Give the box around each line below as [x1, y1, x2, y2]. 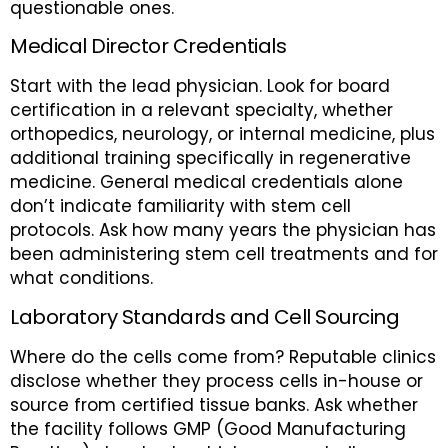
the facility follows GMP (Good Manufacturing [10, 416, 406, 441]
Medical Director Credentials [10, 32, 286, 61]
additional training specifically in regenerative [10, 146, 411, 171]
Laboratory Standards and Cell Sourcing [10, 302, 399, 331]
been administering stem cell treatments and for [10, 242, 438, 267]
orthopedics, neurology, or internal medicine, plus [10, 122, 435, 147]
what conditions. [10, 266, 153, 291]
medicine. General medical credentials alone [10, 170, 403, 195]
